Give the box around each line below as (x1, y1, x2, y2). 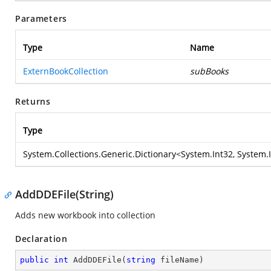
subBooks (190, 65, 229, 77)
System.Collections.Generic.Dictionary (23, 148, 176, 160)
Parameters (15, 13, 67, 24)
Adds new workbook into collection (15, 209, 155, 221)
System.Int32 (181, 148, 233, 160)
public (20, 255, 49, 264)
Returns (15, 96, 51, 107)
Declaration (15, 233, 68, 244)
